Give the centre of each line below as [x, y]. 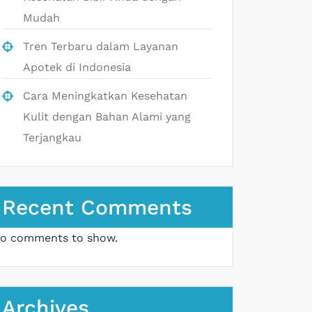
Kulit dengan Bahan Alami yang [107, 116]
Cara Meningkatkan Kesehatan [105, 95]
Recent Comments [97, 207]
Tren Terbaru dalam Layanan [101, 46]
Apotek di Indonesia [77, 67]
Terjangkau [52, 137]
